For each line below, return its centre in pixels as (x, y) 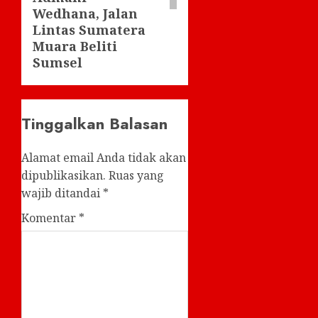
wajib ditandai (62, 193)
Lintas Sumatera (89, 29)
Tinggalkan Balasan (94, 123)
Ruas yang (136, 175)
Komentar (50, 218)
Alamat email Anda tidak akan (104, 157)
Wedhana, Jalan (85, 13)
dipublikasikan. (64, 175)
